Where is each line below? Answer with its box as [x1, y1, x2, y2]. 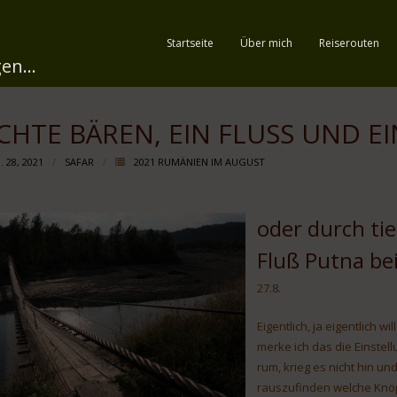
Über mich [240, 35, 292, 51]
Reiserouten [319, 35, 379, 51]
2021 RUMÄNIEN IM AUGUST [133, 155, 265, 168]
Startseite [167, 35, 214, 51]
